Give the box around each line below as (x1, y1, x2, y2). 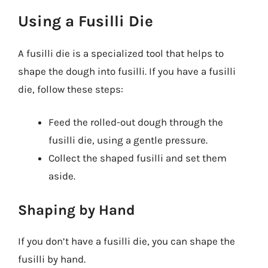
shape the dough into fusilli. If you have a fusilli (18, 65, 236, 77)
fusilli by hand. (18, 252, 86, 265)
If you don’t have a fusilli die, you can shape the (18, 234, 235, 247)
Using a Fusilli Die (18, 11, 153, 31)
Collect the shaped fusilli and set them (48, 152, 227, 164)
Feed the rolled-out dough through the (48, 116, 223, 128)
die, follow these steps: (18, 83, 123, 95)
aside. (48, 170, 75, 182)
